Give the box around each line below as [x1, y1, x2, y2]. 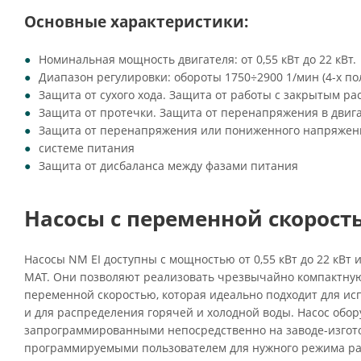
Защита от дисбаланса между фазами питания [39, 158, 298, 173]
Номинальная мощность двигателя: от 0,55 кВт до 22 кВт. [39, 52, 356, 67]
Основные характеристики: [24, 11, 248, 31]
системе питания [39, 140, 135, 156]
